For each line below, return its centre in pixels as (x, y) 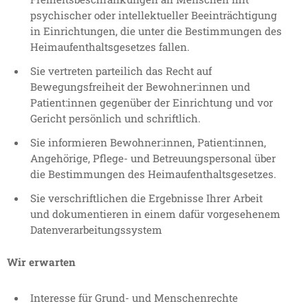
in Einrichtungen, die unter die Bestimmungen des (156, 31)
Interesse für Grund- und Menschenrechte (134, 298)
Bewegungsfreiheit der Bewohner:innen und (140, 87)
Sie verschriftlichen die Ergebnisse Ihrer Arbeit (146, 198)
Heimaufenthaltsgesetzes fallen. (110, 47)
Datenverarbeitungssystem (96, 230)
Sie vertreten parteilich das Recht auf (121, 71)
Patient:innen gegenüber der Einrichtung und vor (152, 103)
